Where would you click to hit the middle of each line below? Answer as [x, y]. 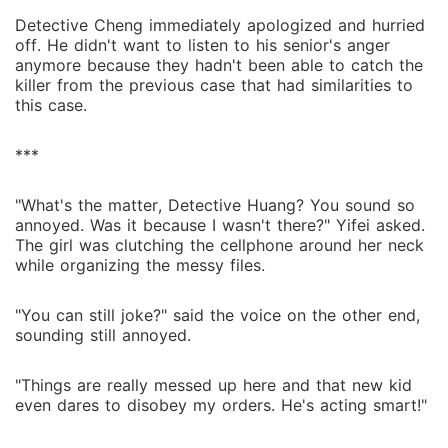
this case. [51, 105]
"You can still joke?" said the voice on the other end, [217, 315]
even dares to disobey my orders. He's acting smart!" [221, 405]
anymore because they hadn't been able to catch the [219, 65]
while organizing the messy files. [140, 265]
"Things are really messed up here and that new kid [213, 385]
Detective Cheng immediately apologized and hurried [220, 25]
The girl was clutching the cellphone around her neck [219, 245]
